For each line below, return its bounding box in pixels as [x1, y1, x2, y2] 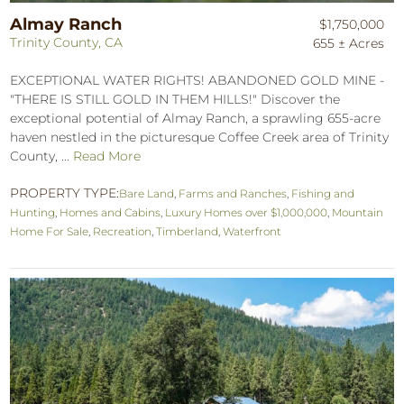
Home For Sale [10, 225, 89, 239]
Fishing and [291, 187, 355, 201]
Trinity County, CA [10, 34, 124, 51]
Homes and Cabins [60, 206, 161, 220]
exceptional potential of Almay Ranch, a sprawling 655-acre [10, 110, 381, 127]
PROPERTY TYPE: [10, 185, 120, 202]
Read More [73, 148, 142, 165]
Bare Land [119, 187, 175, 201]
